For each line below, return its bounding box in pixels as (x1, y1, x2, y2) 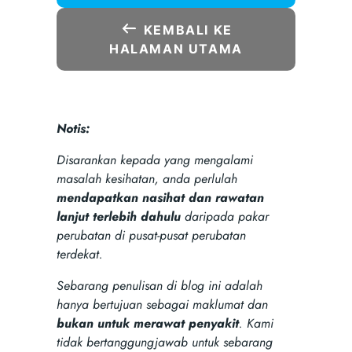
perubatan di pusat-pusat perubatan (56, 226, 246, 245)
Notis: (56, 119, 90, 138)
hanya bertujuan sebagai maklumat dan (56, 295, 268, 314)
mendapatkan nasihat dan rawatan (56, 189, 264, 207)
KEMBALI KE (139, 21, 233, 38)
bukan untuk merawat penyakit (56, 314, 239, 333)
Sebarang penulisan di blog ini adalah (56, 277, 262, 295)
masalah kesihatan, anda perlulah (56, 170, 237, 189)
